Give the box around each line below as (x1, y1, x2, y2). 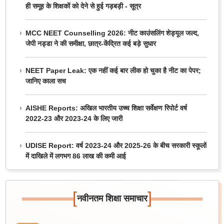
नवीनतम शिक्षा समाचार (76, 193, 147, 204)
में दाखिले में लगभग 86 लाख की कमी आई (25, 152, 126, 160)
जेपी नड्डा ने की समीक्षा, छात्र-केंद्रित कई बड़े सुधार (25, 39, 156, 48)
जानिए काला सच (25, 77, 66, 85)
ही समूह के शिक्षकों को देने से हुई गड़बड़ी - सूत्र (25, 2, 141, 10)
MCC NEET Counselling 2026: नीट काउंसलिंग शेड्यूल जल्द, (25, 29, 199, 37)
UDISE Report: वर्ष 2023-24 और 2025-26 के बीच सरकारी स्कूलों (25, 141, 206, 150)
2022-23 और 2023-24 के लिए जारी (25, 114, 122, 123)
